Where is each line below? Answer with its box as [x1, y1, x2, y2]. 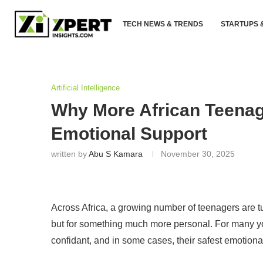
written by [51, 149, 89, 159]
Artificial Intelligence [51, 83, 120, 92]
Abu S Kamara [89, 149, 143, 159]
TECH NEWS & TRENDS [123, 20, 203, 28]
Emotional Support [51, 124, 207, 143]
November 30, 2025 [161, 149, 235, 159]
